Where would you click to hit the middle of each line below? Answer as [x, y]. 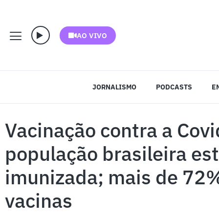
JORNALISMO [114, 87]
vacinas [39, 200]
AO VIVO [92, 35]
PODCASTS [174, 87]
